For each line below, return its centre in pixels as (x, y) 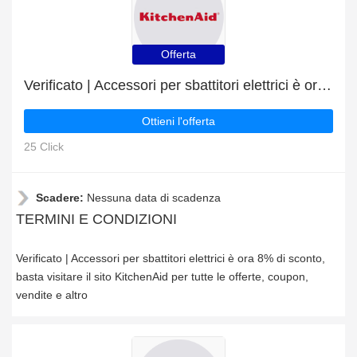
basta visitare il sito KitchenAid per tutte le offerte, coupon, (162, 277)
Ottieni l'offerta (178, 121)
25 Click (44, 147)
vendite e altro (52, 295)
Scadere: (61, 198)
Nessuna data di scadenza (154, 198)
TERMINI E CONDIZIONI (96, 219)
